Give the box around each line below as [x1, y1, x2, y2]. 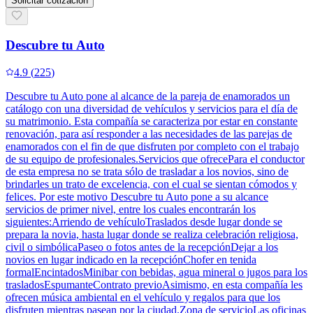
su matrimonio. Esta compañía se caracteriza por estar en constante [6, 115, 298, 128]
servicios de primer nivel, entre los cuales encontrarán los [6, 203, 256, 216]
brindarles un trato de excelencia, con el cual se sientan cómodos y [6, 178, 297, 191]
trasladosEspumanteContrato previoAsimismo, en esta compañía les [6, 279, 303, 291]
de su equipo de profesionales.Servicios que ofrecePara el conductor [6, 153, 305, 166]
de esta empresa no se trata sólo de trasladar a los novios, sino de [6, 166, 289, 178]
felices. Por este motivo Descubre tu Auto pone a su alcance [6, 191, 268, 203]
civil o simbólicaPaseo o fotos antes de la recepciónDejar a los [6, 241, 278, 254]
